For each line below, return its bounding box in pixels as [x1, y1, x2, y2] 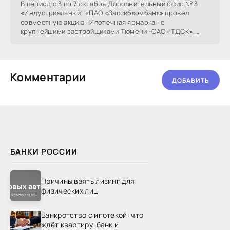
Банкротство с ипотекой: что [41, 209, 144, 220]
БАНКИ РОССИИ [10, 146, 78, 158]
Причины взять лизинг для [41, 176, 135, 186]
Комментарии [10, 70, 86, 85]
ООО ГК [21, 36, 45, 46]
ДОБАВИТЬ [172, 75, 209, 85]
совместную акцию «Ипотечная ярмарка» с [21, 17, 165, 27]
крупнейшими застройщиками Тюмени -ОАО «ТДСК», [21, 27, 195, 36]
